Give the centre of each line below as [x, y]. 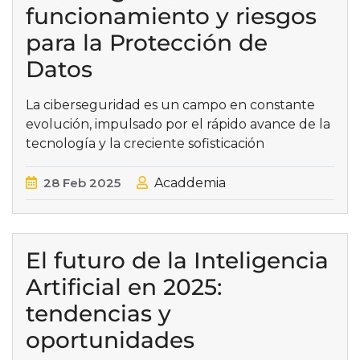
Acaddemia [190, 183]
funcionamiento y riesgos [171, 16]
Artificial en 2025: [124, 287]
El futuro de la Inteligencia [177, 261]
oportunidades [110, 340]
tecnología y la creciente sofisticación [145, 144]
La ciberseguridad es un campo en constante [170, 105]
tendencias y [98, 314]
